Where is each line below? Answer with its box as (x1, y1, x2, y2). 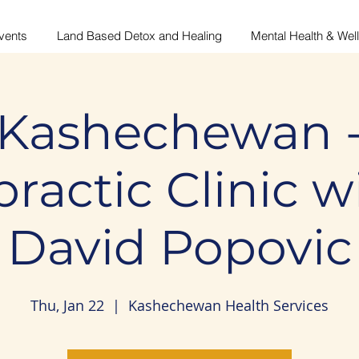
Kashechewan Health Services (128, 296, 329, 315)
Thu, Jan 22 (30, 296, 104, 315)
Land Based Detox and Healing (56, 28, 222, 43)
